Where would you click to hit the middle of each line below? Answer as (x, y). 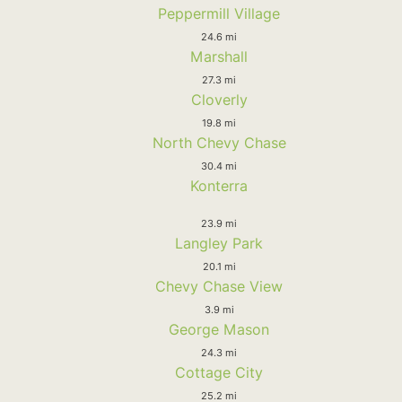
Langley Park (219, 243)
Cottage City (219, 372)
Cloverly (219, 99)
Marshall (219, 56)
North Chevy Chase (219, 142)
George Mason (219, 329)
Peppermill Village (219, 13)
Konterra (219, 185)
